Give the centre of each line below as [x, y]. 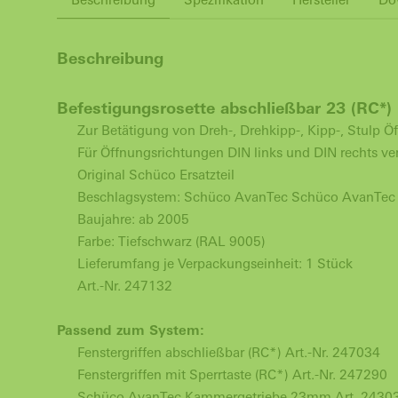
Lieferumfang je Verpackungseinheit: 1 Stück [216, 263]
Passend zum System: [131, 330]
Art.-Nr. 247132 [124, 286]
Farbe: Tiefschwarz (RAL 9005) [171, 241]
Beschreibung [110, 58]
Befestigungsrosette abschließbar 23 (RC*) [224, 108]
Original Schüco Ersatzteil [155, 175]
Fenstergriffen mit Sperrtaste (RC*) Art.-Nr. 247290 [232, 374]
